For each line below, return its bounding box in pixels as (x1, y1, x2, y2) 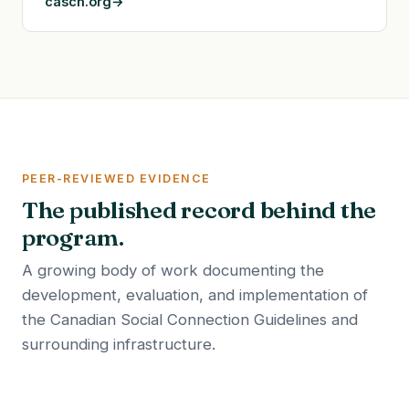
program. (22, 223, 124, 253)
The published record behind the (22, 195, 377, 225)
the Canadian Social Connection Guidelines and (22, 310, 358, 330)
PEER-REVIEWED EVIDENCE (22, 171, 211, 185)
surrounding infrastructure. (22, 335, 215, 354)
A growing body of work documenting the (22, 261, 324, 280)
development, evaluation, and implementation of (22, 286, 368, 305)
